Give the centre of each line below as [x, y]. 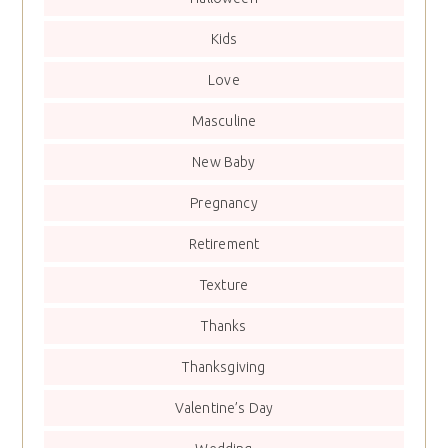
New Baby [224, 162]
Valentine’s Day [224, 408]
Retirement [224, 244]
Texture [224, 285]
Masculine [224, 121]
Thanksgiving [224, 367]
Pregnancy [224, 203]
